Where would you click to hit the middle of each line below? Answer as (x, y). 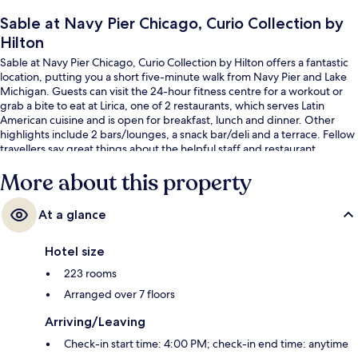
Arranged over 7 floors (119, 294)
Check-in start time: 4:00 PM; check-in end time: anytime (206, 343)
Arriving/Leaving (95, 321)
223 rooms (90, 273)
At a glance (72, 214)
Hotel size (75, 251)
